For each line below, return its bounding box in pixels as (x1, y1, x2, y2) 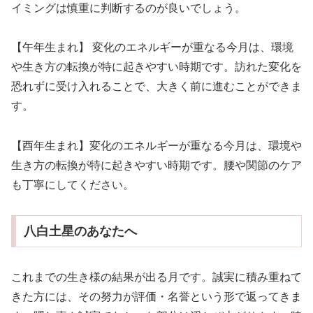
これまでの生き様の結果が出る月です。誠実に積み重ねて (11, 270, 302, 283)
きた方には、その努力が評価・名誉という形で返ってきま (11, 290, 302, 303)
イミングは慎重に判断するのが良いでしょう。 (11, 1, 246, 14)
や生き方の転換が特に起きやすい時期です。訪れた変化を (11, 61, 302, 73)
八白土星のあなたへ (23, 224, 137, 238)
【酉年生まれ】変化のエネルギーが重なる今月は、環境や (11, 140, 302, 152)
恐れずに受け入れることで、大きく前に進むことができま (11, 80, 302, 93)
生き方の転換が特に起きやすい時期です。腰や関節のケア (11, 159, 302, 172)
